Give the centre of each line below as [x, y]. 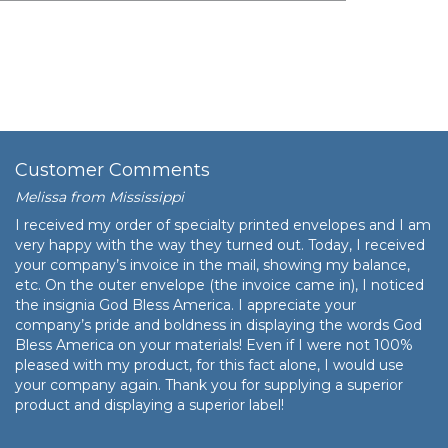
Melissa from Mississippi [99, 196]
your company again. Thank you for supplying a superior [209, 384]
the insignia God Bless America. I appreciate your [185, 304]
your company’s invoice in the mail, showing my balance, [212, 264]
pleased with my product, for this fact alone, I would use [209, 364]
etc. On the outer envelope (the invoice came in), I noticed [219, 284]
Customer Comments [112, 169]
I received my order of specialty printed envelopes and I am [223, 224]
